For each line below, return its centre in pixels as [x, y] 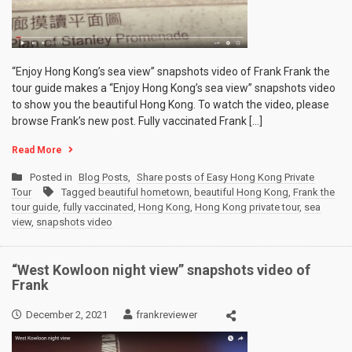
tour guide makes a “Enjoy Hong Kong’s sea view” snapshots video [174, 88]
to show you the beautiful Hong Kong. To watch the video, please [170, 104]
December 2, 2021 [67, 315]
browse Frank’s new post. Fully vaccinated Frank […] [137, 121]
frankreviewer [167, 315]
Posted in [52, 177]
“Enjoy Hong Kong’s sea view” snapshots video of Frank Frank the [171, 71]
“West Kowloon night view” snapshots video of [161, 270]
